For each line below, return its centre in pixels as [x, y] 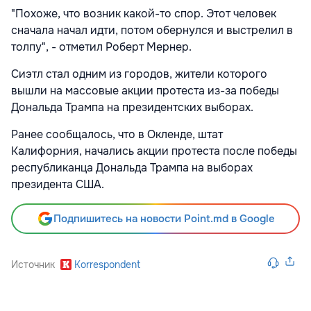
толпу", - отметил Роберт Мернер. [101, 47]
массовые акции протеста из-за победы [172, 90]
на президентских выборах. [180, 107]
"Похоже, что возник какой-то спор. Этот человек [144, 13]
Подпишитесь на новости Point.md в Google [164, 218]
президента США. [58, 184]
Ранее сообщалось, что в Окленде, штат [117, 134]
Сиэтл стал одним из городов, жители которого [139, 74]
